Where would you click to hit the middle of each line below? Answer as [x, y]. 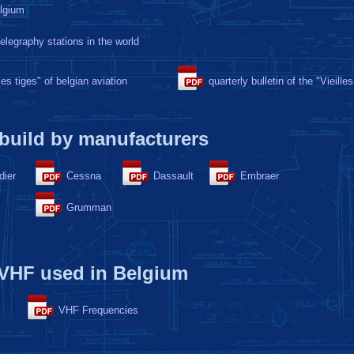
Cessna [84, 176]
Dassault [173, 176]
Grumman [89, 207]
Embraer [260, 176]
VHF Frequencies [98, 310]
